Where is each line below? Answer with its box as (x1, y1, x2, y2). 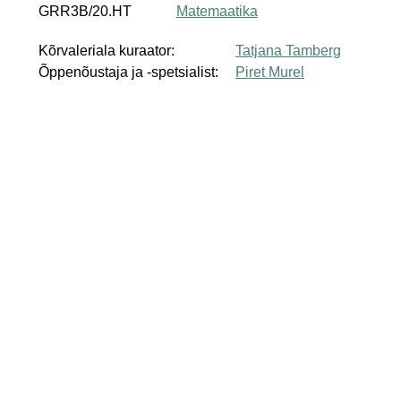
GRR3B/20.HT (38, 3, 132, 19)
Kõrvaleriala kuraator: (38, 42, 175, 58)
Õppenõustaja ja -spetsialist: (38, 64, 218, 80)
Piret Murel (235, 64, 304, 80)
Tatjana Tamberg (235, 42, 341, 58)
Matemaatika (176, 3, 258, 19)
